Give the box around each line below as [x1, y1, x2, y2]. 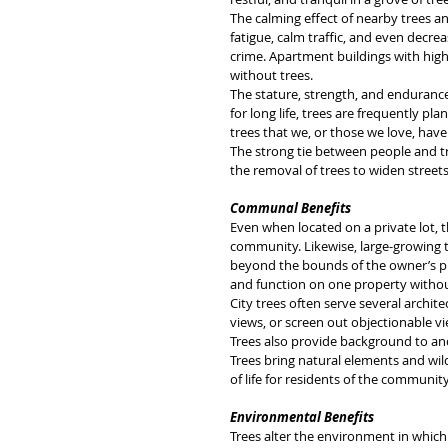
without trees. [230, 66, 313, 84]
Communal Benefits [230, 199, 351, 217]
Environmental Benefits [230, 408, 374, 426]
